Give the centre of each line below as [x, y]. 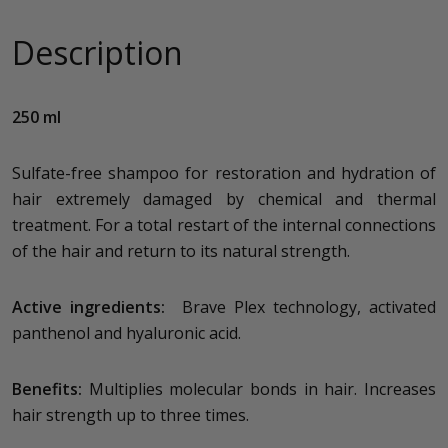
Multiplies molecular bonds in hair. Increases [259, 389]
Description [97, 52]
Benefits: [47, 389]
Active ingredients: [93, 307]
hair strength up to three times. [130, 415]
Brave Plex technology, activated [305, 307]
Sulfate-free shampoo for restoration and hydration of [224, 173]
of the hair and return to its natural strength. [181, 251]
